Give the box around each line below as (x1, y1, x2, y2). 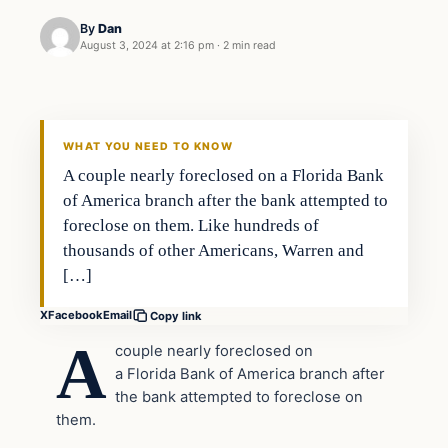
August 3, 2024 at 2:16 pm (80, 39, 214, 53)
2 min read (223, 39, 276, 53)
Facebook (48, 308, 103, 323)
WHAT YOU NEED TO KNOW (63, 139, 233, 153)
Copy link (150, 308, 202, 323)
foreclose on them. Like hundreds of (63, 215, 320, 235)
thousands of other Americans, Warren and (63, 240, 365, 260)
